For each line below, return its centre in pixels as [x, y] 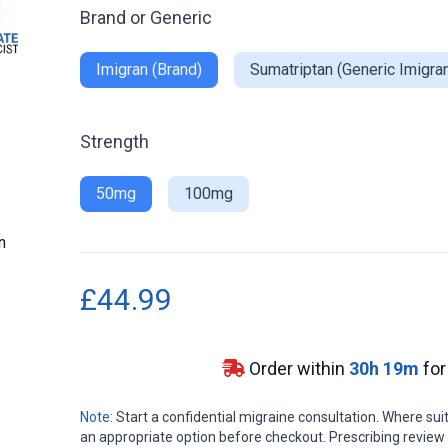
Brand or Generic [146, 18]
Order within [296, 369]
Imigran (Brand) [149, 70]
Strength [114, 142]
